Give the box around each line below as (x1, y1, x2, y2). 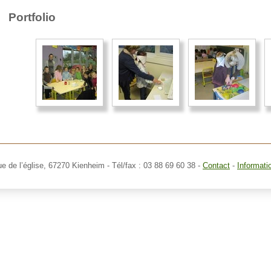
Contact (203, 161, 230, 171)
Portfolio (8, 11, 56, 24)
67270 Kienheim (48, 161, 105, 171)
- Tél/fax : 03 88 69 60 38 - (105, 161, 203, 171)
